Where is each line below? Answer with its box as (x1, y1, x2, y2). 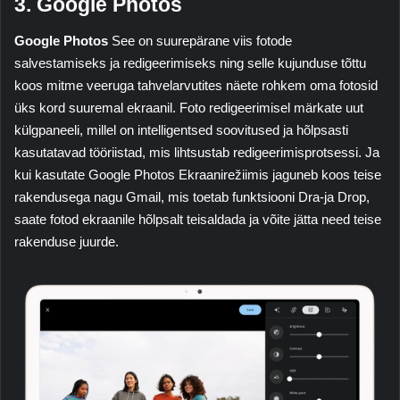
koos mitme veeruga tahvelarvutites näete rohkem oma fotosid (14, 77, 378, 93)
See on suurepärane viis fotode (108, 32, 292, 48)
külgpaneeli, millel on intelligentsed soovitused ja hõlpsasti (14, 121, 348, 137)
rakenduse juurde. (14, 233, 119, 249)
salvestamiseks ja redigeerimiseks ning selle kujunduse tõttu (14, 54, 366, 71)
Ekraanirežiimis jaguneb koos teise (175, 166, 381, 182)
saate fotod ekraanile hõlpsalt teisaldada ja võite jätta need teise (14, 211, 381, 227)
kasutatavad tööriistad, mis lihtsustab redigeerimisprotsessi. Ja (14, 144, 379, 160)
